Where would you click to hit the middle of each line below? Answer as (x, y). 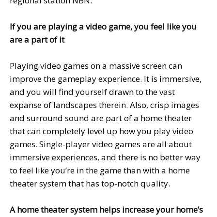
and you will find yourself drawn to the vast (92, 92)
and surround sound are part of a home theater (101, 118)
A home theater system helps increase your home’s (106, 209)
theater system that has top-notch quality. (90, 183)
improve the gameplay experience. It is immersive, (106, 78)
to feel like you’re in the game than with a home (100, 170)
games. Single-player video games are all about (101, 144)
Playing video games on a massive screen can (96, 65)
